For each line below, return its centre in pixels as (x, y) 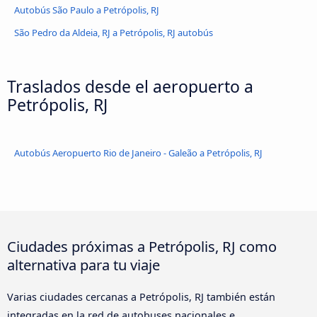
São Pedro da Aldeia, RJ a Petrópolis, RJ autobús (114, 32)
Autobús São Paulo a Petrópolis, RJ (87, 10)
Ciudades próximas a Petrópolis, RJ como (142, 246)
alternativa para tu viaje (83, 264)
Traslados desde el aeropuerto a (130, 86)
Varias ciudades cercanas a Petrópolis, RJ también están (141, 296)
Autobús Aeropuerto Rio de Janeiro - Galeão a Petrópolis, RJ (138, 152)
